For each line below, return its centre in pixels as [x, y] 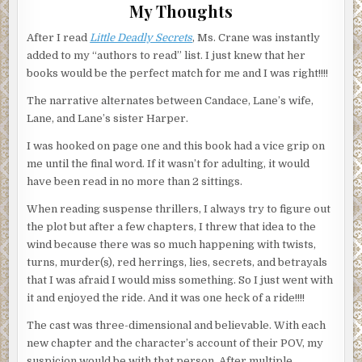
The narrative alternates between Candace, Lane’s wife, [170, 101]
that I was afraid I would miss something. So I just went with [180, 280]
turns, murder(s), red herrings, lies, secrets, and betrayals [177, 263]
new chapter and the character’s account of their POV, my [175, 343]
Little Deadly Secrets [141, 38]
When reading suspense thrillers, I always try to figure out [179, 209]
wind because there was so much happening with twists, [172, 245]
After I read [59, 38]
